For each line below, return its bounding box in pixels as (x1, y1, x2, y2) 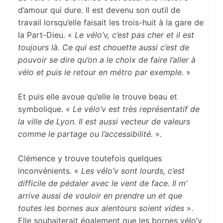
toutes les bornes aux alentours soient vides (18, 203, 187, 213)
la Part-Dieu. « (18, 29, 75, 40)
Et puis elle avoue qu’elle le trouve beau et (18, 91, 177, 102)
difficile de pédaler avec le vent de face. (18, 178, 170, 188)
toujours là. (18, 42, 60, 52)
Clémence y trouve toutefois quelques (18, 153, 162, 163)
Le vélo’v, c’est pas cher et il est (75, 29, 194, 40)
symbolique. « (18, 104, 73, 114)
